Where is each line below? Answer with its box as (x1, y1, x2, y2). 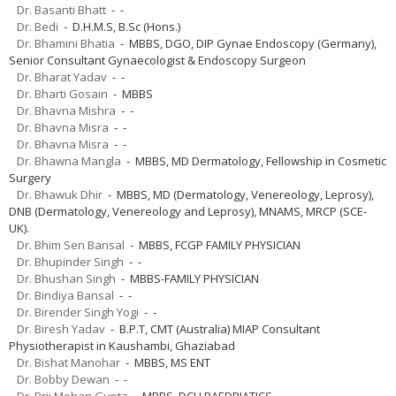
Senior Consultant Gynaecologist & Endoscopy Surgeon (9, 51, 306, 68)
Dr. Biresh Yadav (17, 320, 105, 337)
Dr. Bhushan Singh (17, 270, 116, 286)
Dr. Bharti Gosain (17, 85, 108, 102)
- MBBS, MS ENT (120, 354, 210, 370)
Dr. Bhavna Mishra (17, 102, 116, 118)
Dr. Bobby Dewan (17, 370, 110, 387)
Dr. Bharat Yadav (17, 68, 107, 85)
